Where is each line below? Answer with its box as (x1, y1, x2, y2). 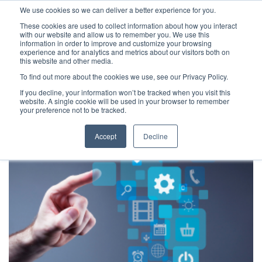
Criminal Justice (98, 82, 164, 94)
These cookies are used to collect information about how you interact (20, 20, 237, 30)
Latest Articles (18, 82, 80, 94)
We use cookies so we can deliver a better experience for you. (20, 5, 216, 15)
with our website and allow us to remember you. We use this (20, 29, 209, 39)
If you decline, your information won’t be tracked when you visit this (20, 87, 230, 97)
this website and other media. (20, 56, 113, 65)
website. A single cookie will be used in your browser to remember (20, 96, 229, 106)
